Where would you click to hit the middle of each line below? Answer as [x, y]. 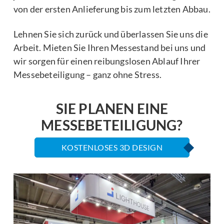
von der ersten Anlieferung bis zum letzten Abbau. [112, 9]
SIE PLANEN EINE [112, 109]
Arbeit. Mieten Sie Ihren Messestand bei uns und [110, 48]
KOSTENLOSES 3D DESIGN [112, 147]
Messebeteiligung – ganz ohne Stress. [88, 75]
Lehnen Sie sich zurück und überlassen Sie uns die [111, 34]
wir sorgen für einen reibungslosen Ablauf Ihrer [107, 61]
